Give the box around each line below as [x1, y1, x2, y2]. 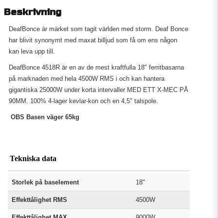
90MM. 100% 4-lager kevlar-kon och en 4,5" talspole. [9, 97, 158, 105]
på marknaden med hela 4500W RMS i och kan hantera [9, 75, 164, 82]
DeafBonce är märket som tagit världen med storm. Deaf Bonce [9, 25, 188, 33]
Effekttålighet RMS [12, 196, 67, 203]
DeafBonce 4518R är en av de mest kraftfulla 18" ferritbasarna [9, 64, 184, 71]
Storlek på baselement [12, 179, 79, 186]
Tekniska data [10, 154, 56, 163]
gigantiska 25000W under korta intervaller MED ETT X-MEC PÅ [9, 86, 188, 93]
